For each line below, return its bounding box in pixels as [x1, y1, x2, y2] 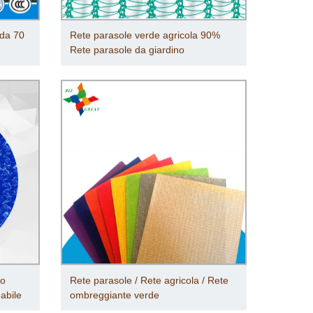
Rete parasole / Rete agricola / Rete [69, 275, 228, 286]
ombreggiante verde [69, 289, 159, 301]
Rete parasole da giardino [69, 44, 184, 56]
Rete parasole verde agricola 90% [69, 29, 220, 41]
